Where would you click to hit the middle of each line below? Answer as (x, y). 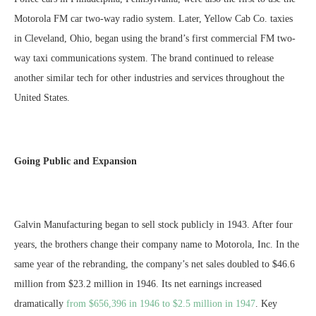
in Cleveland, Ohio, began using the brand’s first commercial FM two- (155, 38)
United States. (42, 97)
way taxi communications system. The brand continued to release (144, 58)
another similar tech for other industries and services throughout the (149, 78)
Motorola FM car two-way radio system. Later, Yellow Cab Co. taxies (153, 18)
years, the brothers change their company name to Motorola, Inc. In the (157, 244)
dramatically (40, 303)
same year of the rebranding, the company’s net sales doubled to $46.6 (154, 264)
